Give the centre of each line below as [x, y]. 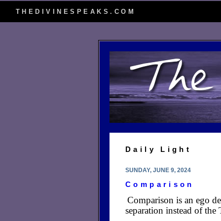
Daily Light [159, 149]
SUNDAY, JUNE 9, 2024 [158, 170]
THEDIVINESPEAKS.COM [76, 12]
